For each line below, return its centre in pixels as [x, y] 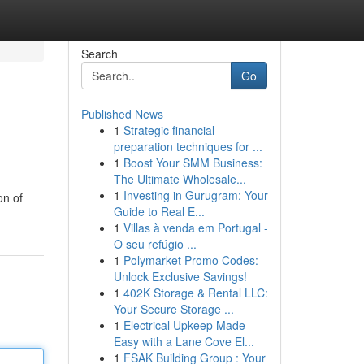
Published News [122, 114]
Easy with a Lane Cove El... [184, 341]
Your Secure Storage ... [173, 309]
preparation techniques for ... [188, 146]
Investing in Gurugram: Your [195, 195]
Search [99, 54]
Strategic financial [169, 130]
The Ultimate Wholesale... [180, 179]
